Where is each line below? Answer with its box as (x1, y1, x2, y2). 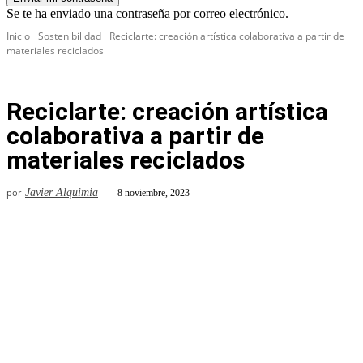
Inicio (6, 29, 30, 44)
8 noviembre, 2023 (117, 186, 190, 199)
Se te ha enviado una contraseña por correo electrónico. (6, 6, 288, 21)
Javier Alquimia (25, 186, 98, 199)
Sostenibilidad (38, 29, 101, 44)
